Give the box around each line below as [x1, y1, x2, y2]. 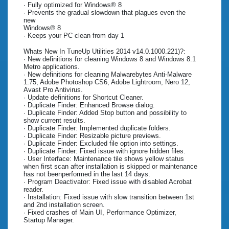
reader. [24, 186, 43, 194]
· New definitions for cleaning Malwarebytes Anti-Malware [24, 71, 192, 79]
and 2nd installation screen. [24, 201, 105, 209]
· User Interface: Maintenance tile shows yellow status [24, 155, 184, 163]
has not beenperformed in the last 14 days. [24, 170, 150, 178]
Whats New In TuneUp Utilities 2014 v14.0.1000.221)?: [24, 48, 186, 56]
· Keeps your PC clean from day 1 [24, 32, 124, 40]
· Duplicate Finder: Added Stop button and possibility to [24, 109, 187, 117]
